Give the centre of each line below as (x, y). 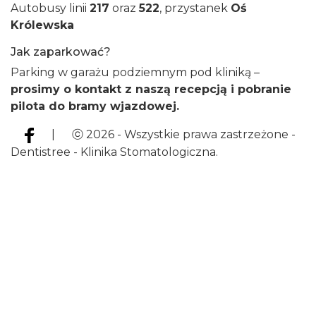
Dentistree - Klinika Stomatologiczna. (114, 152)
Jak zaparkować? (61, 52)
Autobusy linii (50, 8)
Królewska (42, 25)
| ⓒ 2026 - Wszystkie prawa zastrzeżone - (172, 134)
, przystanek (195, 8)
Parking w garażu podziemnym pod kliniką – (135, 72)
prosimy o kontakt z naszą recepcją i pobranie (151, 89)
